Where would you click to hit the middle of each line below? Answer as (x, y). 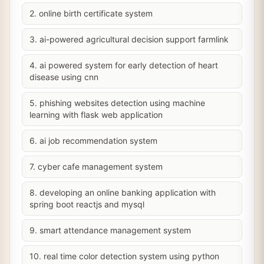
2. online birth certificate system (91, 13)
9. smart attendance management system (110, 230)
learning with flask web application (96, 115)
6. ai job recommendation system (93, 141)
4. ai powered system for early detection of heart (124, 65)
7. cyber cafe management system (96, 166)
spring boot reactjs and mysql (87, 204)
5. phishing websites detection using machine (117, 103)
